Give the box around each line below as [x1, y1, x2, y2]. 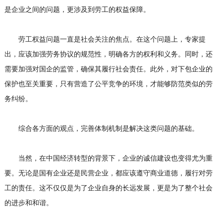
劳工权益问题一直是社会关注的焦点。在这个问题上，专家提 [4, 36, 206, 44]
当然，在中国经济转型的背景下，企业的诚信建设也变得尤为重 [4, 155, 213, 163]
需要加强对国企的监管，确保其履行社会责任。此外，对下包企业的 [4, 65, 213, 73]
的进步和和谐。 [4, 199, 53, 207]
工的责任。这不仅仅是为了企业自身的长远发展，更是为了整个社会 [4, 184, 213, 192]
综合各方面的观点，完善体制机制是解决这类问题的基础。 [4, 125, 199, 133]
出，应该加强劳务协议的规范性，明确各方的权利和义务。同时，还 [4, 51, 213, 58]
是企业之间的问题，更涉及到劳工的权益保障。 [4, 6, 150, 14]
